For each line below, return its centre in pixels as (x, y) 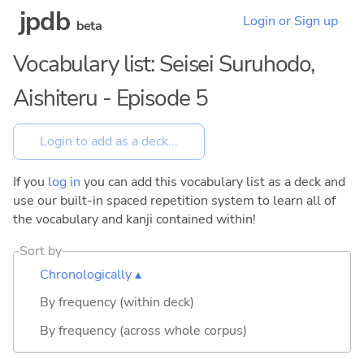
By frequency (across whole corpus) (143, 330)
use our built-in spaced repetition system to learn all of (174, 200)
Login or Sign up (290, 22)
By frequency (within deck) (117, 303)
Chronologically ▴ (91, 274)
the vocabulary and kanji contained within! (134, 219)
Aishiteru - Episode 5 (110, 98)
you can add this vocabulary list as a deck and (213, 182)
